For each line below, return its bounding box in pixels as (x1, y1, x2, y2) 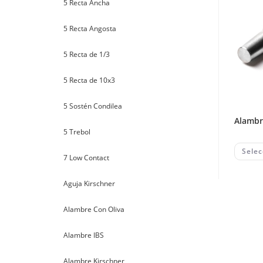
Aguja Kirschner (63, 178, 115, 188)
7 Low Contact (63, 153, 109, 163)
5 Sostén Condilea (63, 101, 122, 111)
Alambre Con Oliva (63, 204, 124, 214)
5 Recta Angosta (63, 23, 116, 33)
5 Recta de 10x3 (63, 75, 115, 85)
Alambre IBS (63, 230, 104, 240)
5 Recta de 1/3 (63, 49, 110, 59)
